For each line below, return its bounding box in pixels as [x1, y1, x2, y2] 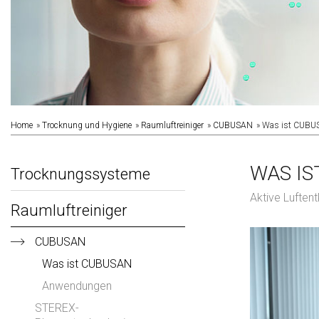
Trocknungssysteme [11, 164, 150, 183]
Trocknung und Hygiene [42, 120, 132, 130]
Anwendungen [42, 278, 112, 293]
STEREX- [35, 300, 79, 315]
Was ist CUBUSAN [42, 256, 132, 271]
